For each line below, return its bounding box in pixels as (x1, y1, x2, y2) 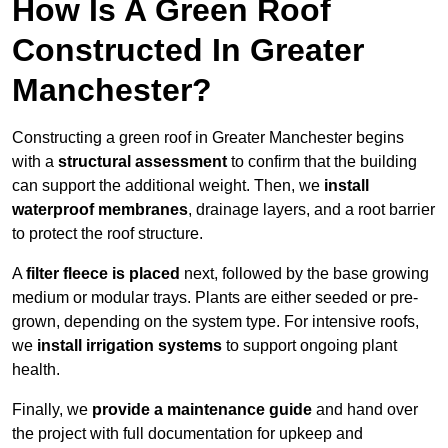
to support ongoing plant (222, 337, 397, 355)
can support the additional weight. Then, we (12, 177, 324, 195)
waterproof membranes (12, 201, 188, 219)
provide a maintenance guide (92, 401, 312, 419)
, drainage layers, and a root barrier (188, 201, 435, 219)
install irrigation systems (37, 337, 222, 355)
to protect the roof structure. (12, 225, 203, 243)
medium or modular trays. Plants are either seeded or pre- (12, 289, 418, 307)
